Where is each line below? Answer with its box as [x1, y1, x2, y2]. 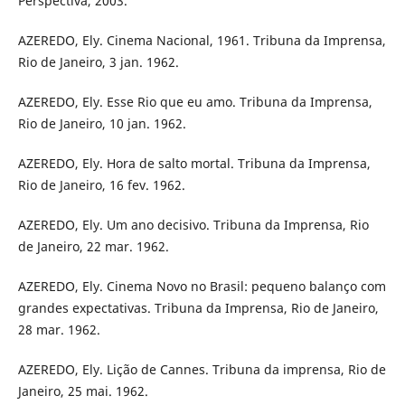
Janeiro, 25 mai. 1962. [17, 382, 148, 400]
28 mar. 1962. [17, 321, 100, 339]
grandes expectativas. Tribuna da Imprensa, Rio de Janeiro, [17, 299, 379, 317]
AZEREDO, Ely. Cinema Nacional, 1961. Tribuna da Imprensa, [17, 32, 386, 50]
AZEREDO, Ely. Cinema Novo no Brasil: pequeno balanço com [17, 278, 386, 296]
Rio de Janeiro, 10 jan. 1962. [17, 115, 186, 133]
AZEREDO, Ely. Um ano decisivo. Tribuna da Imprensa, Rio [17, 216, 369, 234]
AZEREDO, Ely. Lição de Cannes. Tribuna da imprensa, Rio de [17, 361, 386, 379]
